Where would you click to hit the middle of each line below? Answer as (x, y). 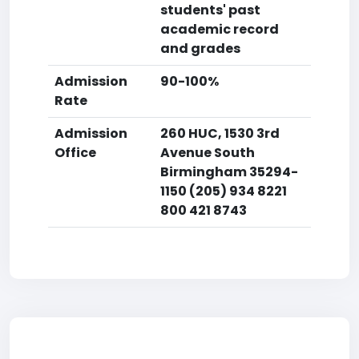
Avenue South (208, 153)
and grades (200, 48)
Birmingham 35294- (229, 172)
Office (75, 153)
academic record (220, 29)
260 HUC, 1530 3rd (220, 133)
